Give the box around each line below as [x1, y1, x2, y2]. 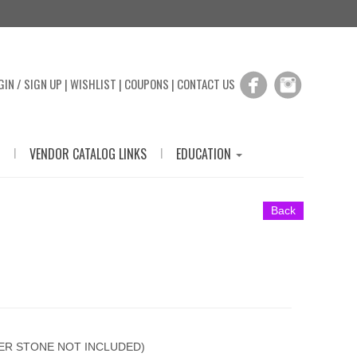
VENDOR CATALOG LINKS [29, 144, 147, 163]
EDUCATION [175, 144, 234, 163]
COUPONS [124, 75, 169, 93]
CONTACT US [177, 75, 235, 93]
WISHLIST [70, 75, 116, 93]
